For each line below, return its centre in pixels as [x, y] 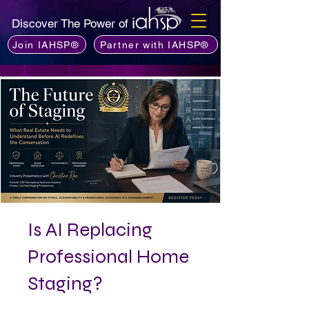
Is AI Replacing [90, 229]
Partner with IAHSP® [154, 44]
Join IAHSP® [46, 44]
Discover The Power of [72, 23]
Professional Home [108, 256]
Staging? [65, 283]
